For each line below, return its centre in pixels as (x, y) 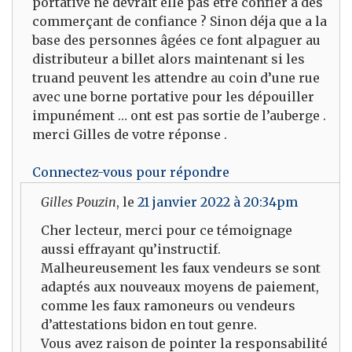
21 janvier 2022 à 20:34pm (218, 202)
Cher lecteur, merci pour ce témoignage (167, 231)
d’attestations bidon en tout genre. (149, 325)
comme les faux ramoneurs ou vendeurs (168, 306)
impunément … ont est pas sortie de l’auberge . (179, 115)
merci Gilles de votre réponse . (130, 134)
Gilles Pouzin (79, 202)
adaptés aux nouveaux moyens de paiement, (180, 287)
